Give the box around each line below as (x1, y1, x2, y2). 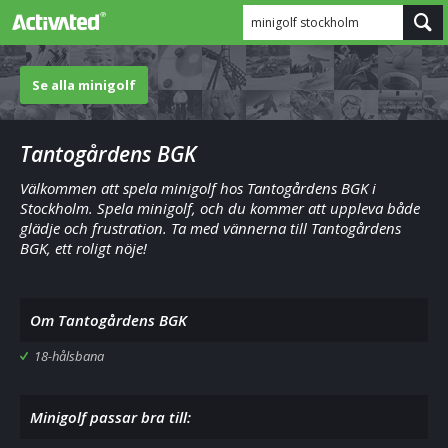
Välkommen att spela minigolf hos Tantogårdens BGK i (20, 178, 376, 198)
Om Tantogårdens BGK (30, 310, 187, 330)
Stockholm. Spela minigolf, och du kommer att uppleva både (20, 198, 420, 218)
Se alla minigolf (32, 76, 136, 94)
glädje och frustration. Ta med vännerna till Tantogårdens (20, 218, 401, 238)
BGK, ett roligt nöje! (20, 238, 147, 258)
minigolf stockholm (251, 14, 359, 31)
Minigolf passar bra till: (30, 407, 191, 427)
